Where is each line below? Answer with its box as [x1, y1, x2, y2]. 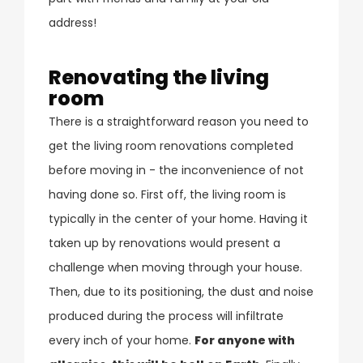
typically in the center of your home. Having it [49, 210, 308, 227]
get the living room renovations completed [49, 137, 293, 154]
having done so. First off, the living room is [49, 186, 286, 203]
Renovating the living [49, 63, 269, 91]
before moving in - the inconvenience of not [49, 161, 304, 178]
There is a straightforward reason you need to [49, 113, 309, 130]
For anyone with [194, 331, 295, 348]
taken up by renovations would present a [49, 234, 280, 251]
